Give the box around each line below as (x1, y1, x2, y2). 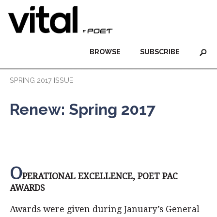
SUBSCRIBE (140, 47, 180, 56)
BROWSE (90, 47, 121, 56)
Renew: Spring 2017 (10, 100, 155, 118)
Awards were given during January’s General (10, 204, 200, 214)
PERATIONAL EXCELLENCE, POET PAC (22, 171, 178, 181)
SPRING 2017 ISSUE (10, 76, 73, 84)
